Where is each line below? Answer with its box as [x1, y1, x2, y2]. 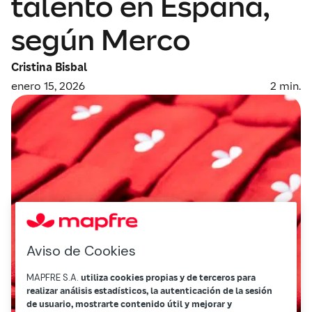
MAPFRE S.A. [26, 271, 81, 283]
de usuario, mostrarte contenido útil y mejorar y [26, 297, 233, 310]
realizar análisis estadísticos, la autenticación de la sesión [26, 284, 273, 297]
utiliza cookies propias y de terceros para [81, 271, 256, 283]
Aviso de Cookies [26, 241, 136, 260]
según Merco [11, 22, 191, 58]
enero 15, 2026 [11, 78, 85, 93]
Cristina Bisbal [11, 59, 87, 74]
